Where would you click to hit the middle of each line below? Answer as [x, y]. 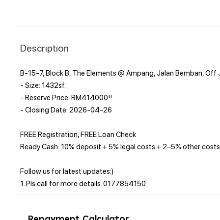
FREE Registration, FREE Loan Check [78, 134]
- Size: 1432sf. [43, 85]
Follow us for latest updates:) [67, 171]
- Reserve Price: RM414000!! [66, 97]
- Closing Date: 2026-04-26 [66, 109]
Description [44, 47]
